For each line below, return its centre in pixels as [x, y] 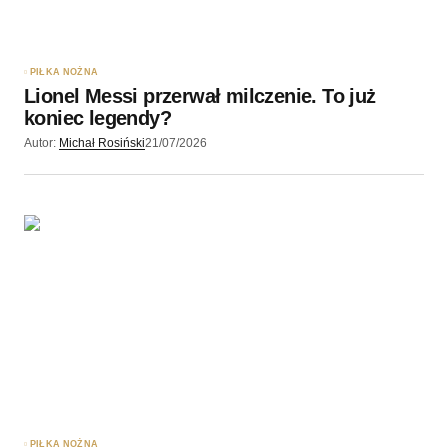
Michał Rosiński [102, 142]
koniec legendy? [97, 117]
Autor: [40, 142]
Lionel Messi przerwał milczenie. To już [200, 95]
